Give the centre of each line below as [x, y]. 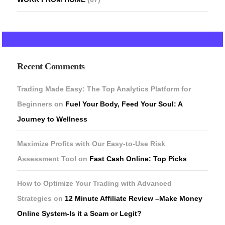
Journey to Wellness [52, 119]
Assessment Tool [47, 158]
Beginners [35, 104]
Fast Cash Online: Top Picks [138, 158]
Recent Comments [51, 66]
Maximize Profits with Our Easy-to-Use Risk [91, 143]
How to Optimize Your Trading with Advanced [95, 183]
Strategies [35, 198]
